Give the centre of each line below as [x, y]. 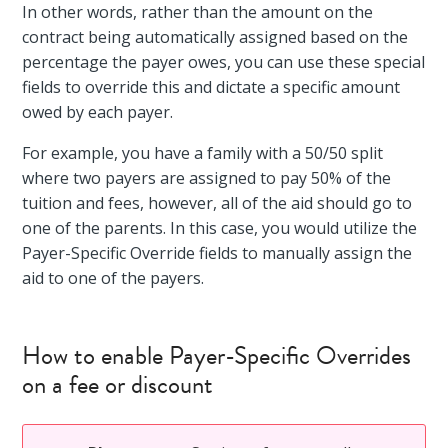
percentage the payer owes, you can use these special [224, 61]
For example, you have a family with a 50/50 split [203, 152]
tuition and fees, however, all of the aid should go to [217, 202]
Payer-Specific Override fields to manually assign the [217, 252]
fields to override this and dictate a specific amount [211, 86]
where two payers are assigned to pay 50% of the [207, 177]
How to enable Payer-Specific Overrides [217, 355]
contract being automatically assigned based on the [215, 36]
